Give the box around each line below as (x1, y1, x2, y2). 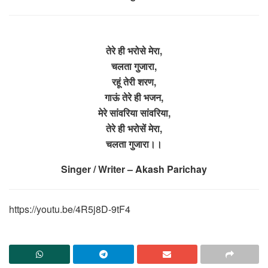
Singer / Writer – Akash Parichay (61, 162, 207, 176)
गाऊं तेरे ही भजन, (105, 90, 163, 104)
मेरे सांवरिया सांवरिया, (98, 105, 170, 120)
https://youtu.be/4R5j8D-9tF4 (9, 202, 130, 216)
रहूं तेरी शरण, (112, 74, 156, 89)
